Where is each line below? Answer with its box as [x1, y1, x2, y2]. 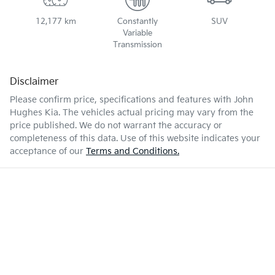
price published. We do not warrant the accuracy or [10, 120, 222, 131]
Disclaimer [10, 76, 58, 88]
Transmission [112, 39, 162, 50]
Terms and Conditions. [86, 145, 179, 157]
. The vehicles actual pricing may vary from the [58, 107, 254, 118]
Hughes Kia [10, 107, 58, 118]
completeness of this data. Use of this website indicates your [10, 133, 260, 144]
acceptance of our [10, 145, 83, 157]
